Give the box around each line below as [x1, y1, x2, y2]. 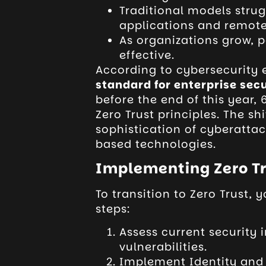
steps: [95, 201, 130, 216]
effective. [119, 47, 175, 63]
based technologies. [95, 137, 216, 152]
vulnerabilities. [119, 239, 207, 255]
